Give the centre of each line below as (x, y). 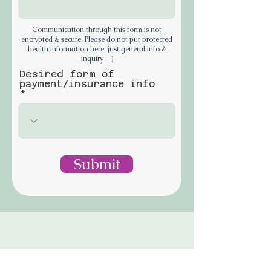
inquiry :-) (97, 59)
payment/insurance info (87, 84)
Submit (97, 164)
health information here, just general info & (97, 49)
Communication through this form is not (97, 30)
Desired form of (67, 74)
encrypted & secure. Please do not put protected (97, 39)
